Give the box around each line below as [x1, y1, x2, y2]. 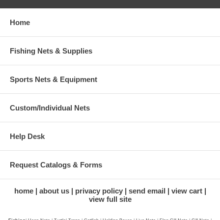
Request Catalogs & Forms [10, 161, 102, 169]
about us [39, 187, 69, 195]
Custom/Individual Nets [10, 104, 90, 112]
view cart [171, 187, 202, 195]
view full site [88, 195, 132, 204]
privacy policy [75, 187, 123, 195]
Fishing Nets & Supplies [10, 47, 92, 55]
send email [128, 187, 165, 195]
